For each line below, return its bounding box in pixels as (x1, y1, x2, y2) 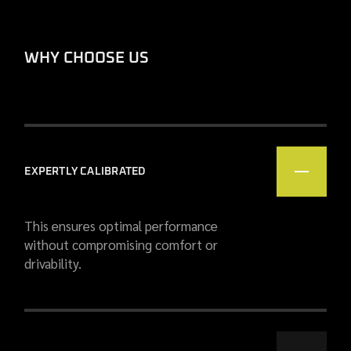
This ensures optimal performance (24, 217, 219, 234)
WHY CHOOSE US (24, 50, 150, 66)
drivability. (24, 255, 82, 272)
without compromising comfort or (24, 236, 219, 253)
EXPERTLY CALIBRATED (24, 166, 147, 177)
